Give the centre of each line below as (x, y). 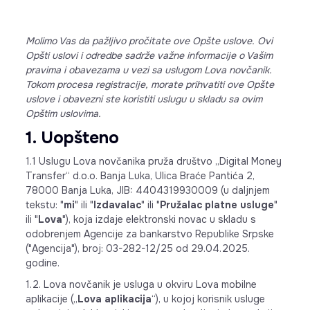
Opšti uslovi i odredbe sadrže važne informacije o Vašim (149, 55)
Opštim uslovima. (63, 113)
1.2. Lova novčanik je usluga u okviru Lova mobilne (141, 284)
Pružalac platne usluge (217, 205)
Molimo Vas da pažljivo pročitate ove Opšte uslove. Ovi (149, 41)
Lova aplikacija (114, 299)
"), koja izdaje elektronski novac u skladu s (159, 219)
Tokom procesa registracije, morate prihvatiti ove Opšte (149, 84)
